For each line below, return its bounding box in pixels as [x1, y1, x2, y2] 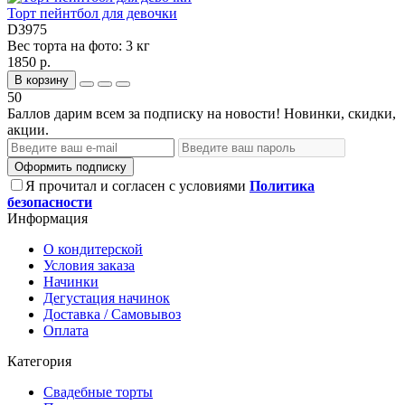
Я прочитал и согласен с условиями [25, 178, 250, 194]
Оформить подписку [14, 160, 127, 174]
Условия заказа [43, 258, 135, 274]
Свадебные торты [43, 384, 153, 400]
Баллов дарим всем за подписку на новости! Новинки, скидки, [7, 106, 396, 122]
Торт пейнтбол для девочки [7, 5, 177, 22]
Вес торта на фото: [7, 38, 126, 54]
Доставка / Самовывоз [43, 306, 181, 323]
